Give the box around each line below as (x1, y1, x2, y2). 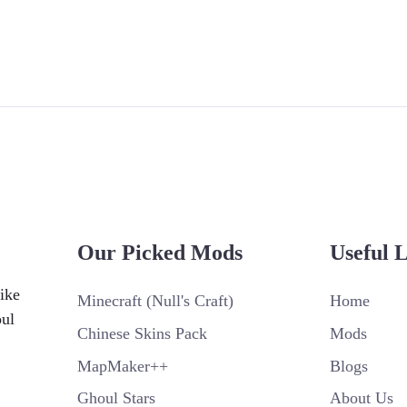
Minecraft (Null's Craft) (77, 292, 234, 310)
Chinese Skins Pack (77, 323, 208, 342)
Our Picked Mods (77, 241, 243, 264)
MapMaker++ (77, 356, 169, 375)
